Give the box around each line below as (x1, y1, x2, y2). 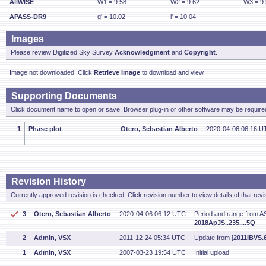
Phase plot (28, 125, 62, 132)
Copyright (184, 49, 216, 56)
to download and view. (140, 69, 205, 76)
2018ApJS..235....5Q (194, 219, 255, 226)
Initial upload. (194, 249, 231, 256)
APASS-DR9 (9, 13, 46, 20)
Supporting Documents (11, 91, 117, 101)
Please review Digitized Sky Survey (11, 49, 115, 56)
